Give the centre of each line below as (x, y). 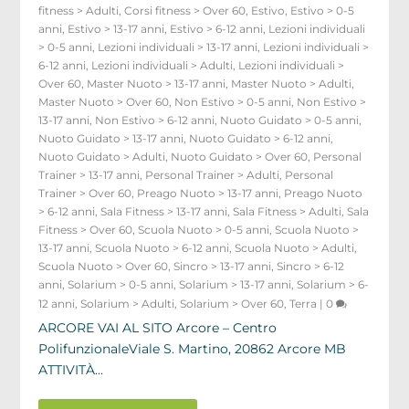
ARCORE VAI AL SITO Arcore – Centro (158, 327)
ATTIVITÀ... (71, 369)
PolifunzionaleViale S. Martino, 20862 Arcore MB (193, 348)
